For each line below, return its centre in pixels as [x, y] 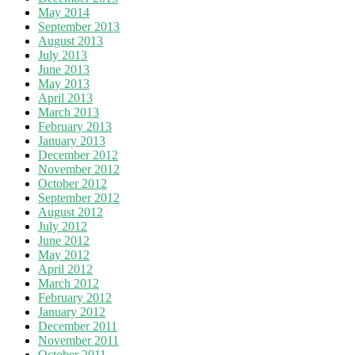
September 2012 [79, 197]
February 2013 [75, 126]
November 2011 [78, 340]
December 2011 [78, 326]
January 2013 [72, 140]
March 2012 [69, 283]
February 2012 [75, 297]
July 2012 [63, 226]
